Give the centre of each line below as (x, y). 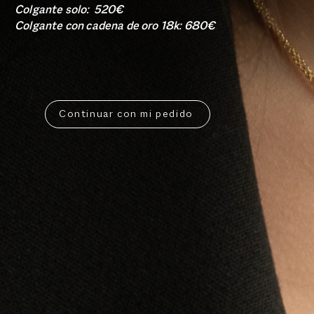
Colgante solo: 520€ (69, 11)
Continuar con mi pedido (126, 114)
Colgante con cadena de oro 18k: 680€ (115, 27)
